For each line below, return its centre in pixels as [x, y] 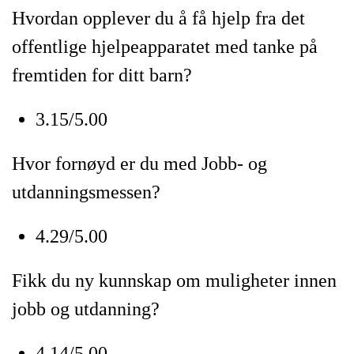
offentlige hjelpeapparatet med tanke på [165, 47]
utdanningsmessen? [88, 192]
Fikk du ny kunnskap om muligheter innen [174, 281]
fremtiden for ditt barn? [102, 75]
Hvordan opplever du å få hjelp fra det [158, 18]
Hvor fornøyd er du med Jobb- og [139, 164]
